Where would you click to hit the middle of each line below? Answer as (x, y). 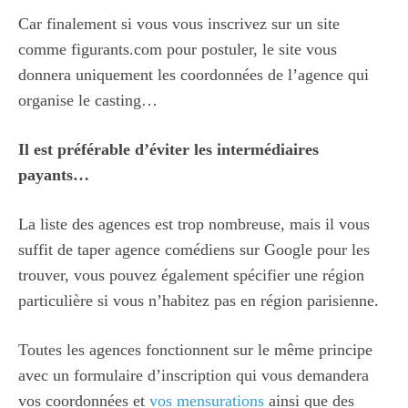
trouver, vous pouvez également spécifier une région (191, 275)
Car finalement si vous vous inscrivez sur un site (179, 23)
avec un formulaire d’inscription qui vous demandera (194, 375)
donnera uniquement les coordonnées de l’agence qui (194, 74)
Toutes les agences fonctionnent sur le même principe (195, 349)
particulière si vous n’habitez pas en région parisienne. (199, 300)
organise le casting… (88, 100)
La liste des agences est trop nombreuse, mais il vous (194, 224)
